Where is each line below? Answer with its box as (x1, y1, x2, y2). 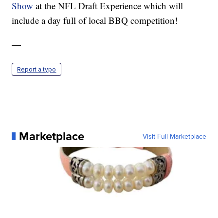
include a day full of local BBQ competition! (12, 14, 178, 26)
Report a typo (17, 65, 56, 73)
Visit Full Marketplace (142, 131, 206, 141)
